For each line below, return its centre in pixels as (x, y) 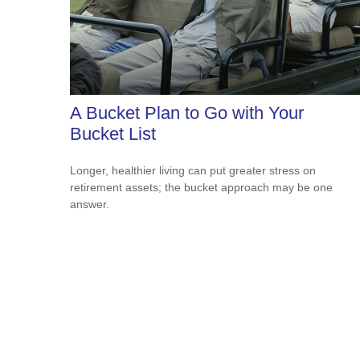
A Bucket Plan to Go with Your (187, 112)
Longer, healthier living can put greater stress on (193, 170)
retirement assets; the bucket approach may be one (201, 187)
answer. (90, 204)
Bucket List (113, 133)
